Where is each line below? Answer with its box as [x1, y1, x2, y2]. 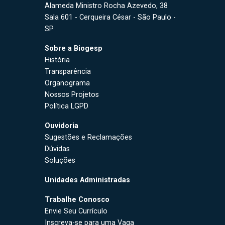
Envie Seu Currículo [45, 207, 107, 215]
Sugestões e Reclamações [45, 133, 132, 142]
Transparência [45, 67, 91, 76]
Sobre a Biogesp [45, 44, 102, 53]
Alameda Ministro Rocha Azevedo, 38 [45, 2, 168, 10]
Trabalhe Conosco [45, 195, 109, 204]
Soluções [45, 156, 75, 165]
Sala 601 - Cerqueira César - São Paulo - [45, 13, 176, 22]
